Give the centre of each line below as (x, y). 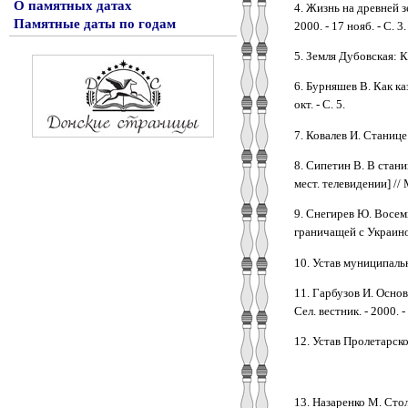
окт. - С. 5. (319, 105)
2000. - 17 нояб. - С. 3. (350, 25)
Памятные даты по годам (95, 24)
